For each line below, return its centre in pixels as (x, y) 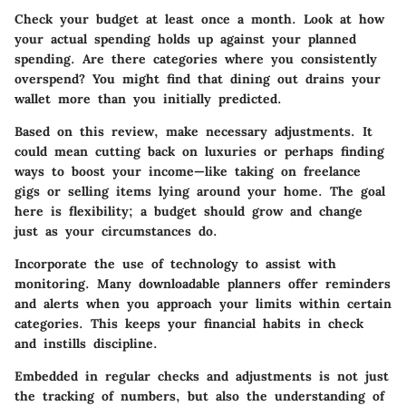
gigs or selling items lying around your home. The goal (200, 191)
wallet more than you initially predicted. (148, 98)
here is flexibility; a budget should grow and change (188, 211)
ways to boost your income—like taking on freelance (188, 171)
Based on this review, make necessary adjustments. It (193, 131)
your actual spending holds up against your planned (185, 39)
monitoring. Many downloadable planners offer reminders (203, 283)
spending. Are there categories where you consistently (196, 58)
